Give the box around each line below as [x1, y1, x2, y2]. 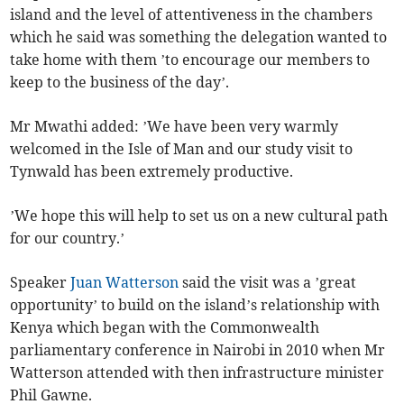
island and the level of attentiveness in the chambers [10, 5, 373, 24]
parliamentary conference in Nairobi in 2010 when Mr [10, 341, 386, 360]
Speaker [10, 273, 71, 292]
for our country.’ [10, 229, 125, 248]
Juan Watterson [70, 273, 179, 292]
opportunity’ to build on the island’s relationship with [10, 296, 381, 315]
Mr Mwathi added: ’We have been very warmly [10, 117, 339, 136]
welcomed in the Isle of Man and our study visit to [10, 140, 353, 159]
